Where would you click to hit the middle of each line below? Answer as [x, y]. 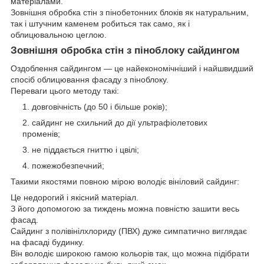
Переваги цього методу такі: [65, 90]
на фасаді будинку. [47, 242]
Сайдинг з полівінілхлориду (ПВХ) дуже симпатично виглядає [129, 231]
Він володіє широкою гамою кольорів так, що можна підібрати [130, 253]
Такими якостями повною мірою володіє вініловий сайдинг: [125, 181]
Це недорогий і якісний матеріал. [75, 197]
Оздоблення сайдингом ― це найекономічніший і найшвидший [132, 68]
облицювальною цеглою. [59, 35]
